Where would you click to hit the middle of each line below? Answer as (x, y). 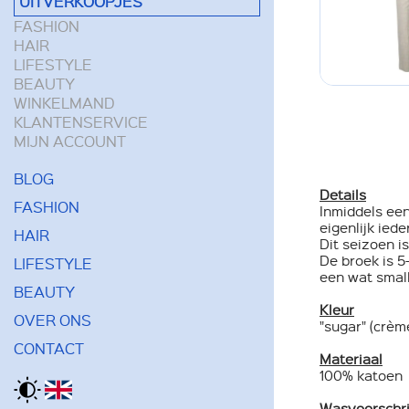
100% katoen (361, 376)
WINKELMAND (64, 102)
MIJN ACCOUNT (70, 141)
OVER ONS (52, 320)
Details (343, 195)
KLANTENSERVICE (81, 121)
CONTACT (49, 348)
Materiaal (351, 359)
